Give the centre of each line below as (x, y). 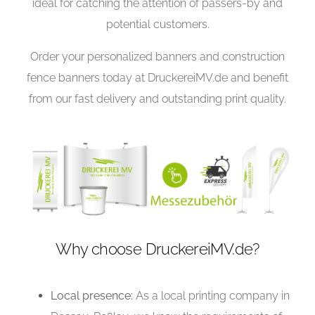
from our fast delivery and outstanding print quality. (157, 99)
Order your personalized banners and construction (157, 57)
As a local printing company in (212, 296)
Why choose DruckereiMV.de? (157, 249)
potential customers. (157, 25)
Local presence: (92, 296)
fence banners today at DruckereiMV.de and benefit (157, 78)
